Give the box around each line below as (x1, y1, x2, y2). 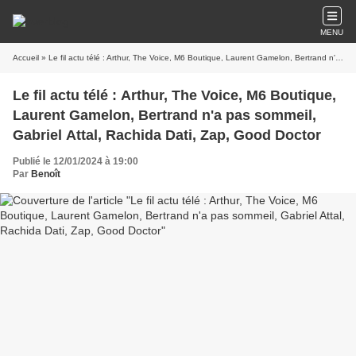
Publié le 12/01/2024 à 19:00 (13, 156, 138, 167)
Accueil (13, 53, 39, 62)
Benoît (31, 168, 60, 180)
